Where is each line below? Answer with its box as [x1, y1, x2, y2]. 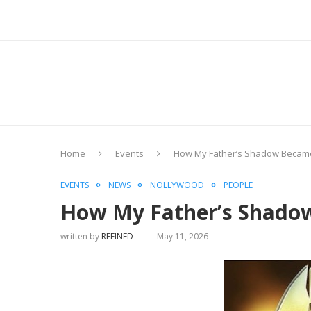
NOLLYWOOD [150, 179, 204, 192]
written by [60, 230, 101, 243]
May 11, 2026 [157, 230, 208, 243]
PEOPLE [224, 179, 253, 192]
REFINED [101, 230, 133, 243]
